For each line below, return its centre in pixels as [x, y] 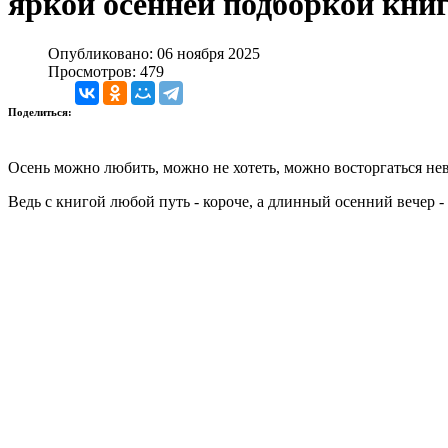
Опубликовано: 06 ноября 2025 [154, 53]
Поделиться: [41, 111]
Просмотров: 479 [106, 71]
